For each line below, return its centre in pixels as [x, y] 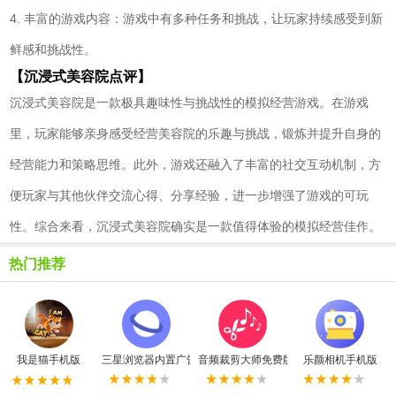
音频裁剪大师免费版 [246, 360]
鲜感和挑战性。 [53, 50]
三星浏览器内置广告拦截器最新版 [181, 360]
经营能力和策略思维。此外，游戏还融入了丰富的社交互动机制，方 [196, 165]
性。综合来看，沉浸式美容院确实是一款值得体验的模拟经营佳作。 [196, 227]
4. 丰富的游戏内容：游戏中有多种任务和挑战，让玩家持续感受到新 [197, 19]
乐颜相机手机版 [340, 360]
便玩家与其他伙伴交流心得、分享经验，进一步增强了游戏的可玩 [190, 196]
